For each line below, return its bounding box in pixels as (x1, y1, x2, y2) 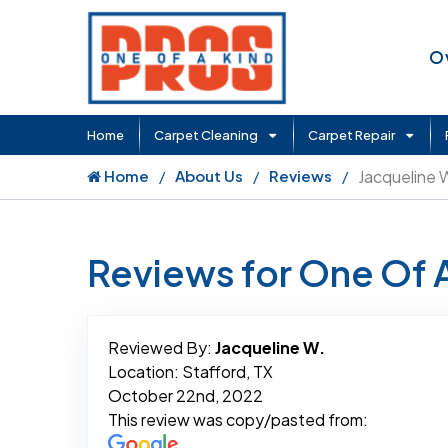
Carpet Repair (308, 126, 395, 143)
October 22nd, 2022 (108, 384, 263, 406)
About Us (175, 165, 243, 185)
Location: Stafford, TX (108, 360, 273, 382)
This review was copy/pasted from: (108, 408, 368, 430)
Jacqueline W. (215, 336, 325, 358)
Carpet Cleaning (154, 126, 258, 143)
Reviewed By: (108, 336, 215, 358)
